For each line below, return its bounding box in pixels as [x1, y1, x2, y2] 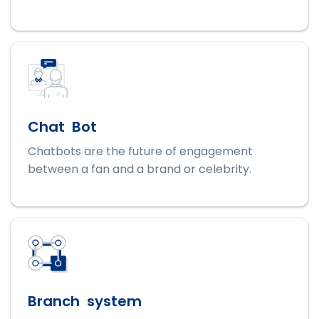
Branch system [28, 291, 142, 312]
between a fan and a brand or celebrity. [28, 160, 251, 177]
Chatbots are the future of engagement [28, 142, 253, 159]
